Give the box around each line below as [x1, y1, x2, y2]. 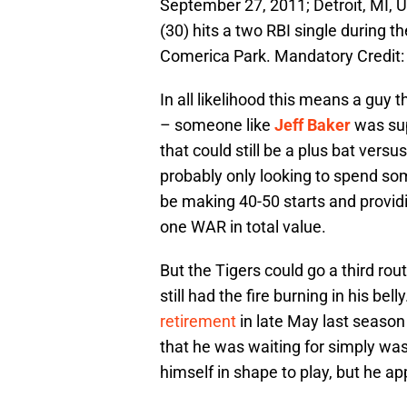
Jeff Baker [274, 115, 351, 135]
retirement [160, 312, 236, 332]
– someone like [160, 115, 274, 135]
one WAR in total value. [160, 217, 326, 237]
